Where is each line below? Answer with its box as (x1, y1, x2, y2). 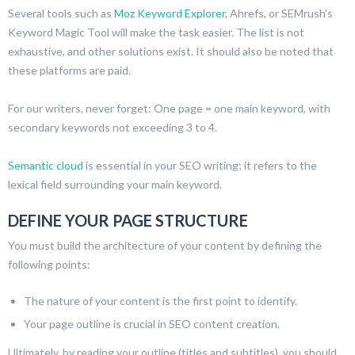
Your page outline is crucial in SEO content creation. (24, 316, 280, 330)
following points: (8, 257, 90, 271)
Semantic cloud (8, 158, 83, 172)
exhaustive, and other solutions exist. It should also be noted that (8, 44, 334, 58)
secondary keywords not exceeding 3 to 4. (8, 120, 217, 134)
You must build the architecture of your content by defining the (8, 238, 322, 252)
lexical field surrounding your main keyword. (8, 177, 222, 191)
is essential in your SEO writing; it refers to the (83, 158, 317, 172)
